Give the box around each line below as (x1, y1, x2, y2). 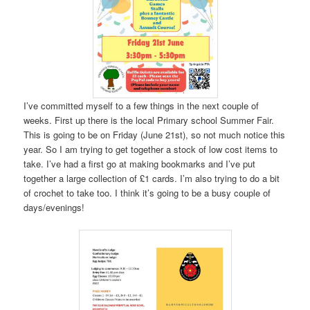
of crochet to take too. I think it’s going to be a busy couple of (24, 186, 271, 200)
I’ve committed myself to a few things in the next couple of (24, 99, 259, 113)
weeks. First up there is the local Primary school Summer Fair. (24, 113, 275, 127)
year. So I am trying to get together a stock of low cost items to (24, 143, 278, 156)
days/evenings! (24, 201, 85, 215)
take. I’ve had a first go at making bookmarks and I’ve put (24, 157, 256, 171)
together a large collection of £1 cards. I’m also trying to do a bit (24, 172, 280, 185)
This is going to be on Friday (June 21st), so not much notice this (24, 128, 286, 142)
